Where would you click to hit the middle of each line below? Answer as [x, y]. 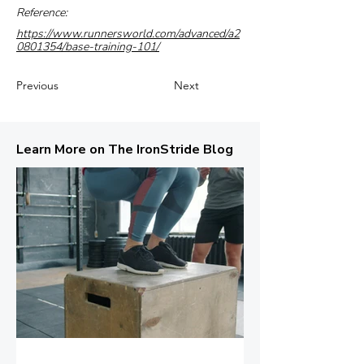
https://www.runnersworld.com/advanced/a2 [128, 34]
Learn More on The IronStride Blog [125, 149]
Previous [37, 85]
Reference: [42, 13]
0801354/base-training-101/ [88, 47]
